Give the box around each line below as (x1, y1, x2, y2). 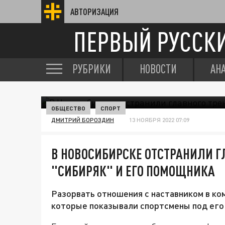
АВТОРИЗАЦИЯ (70, 7, 119, 17)
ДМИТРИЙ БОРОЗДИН (51, 116, 114, 124)
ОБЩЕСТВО (51, 104, 85, 111)
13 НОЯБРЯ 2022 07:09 (129, 116, 189, 124)
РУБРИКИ (72, 62, 111, 76)
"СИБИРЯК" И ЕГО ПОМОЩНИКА (51, 162, 215, 179)
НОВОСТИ (140, 62, 177, 76)
